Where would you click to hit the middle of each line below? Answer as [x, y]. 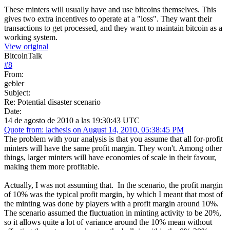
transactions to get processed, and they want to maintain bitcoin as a [113, 28]
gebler [14, 83]
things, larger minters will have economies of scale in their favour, [110, 157]
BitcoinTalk [23, 55]
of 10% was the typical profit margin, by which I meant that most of [113, 194]
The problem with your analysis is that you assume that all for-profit [113, 139]
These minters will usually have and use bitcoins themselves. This [110, 9]
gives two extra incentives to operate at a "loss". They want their [108, 18]
